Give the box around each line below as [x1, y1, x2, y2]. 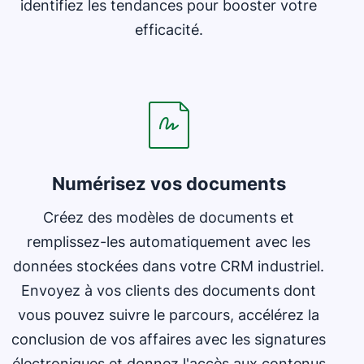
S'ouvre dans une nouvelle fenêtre [5, 63, 214, 79]
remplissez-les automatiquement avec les [27, 233, 311, 250]
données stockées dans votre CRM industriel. [13, 258, 325, 275]
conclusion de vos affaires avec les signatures [11, 331, 327, 348]
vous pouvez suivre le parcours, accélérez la [18, 306, 320, 323]
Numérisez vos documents [51, 173, 286, 194]
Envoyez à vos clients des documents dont [21, 282, 317, 299]
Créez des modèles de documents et [43, 209, 295, 226]
